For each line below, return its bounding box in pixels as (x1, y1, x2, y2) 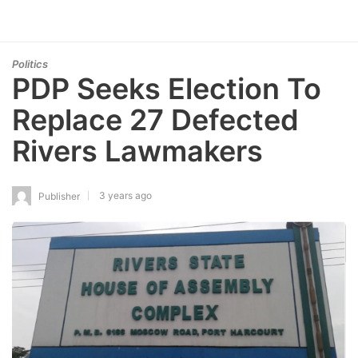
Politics (12, 58, 48, 70)
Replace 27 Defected (12, 102, 299, 137)
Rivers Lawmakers (12, 133, 263, 169)
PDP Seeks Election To (12, 71, 321, 106)
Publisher (38, 189, 80, 202)
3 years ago (99, 189, 152, 201)
